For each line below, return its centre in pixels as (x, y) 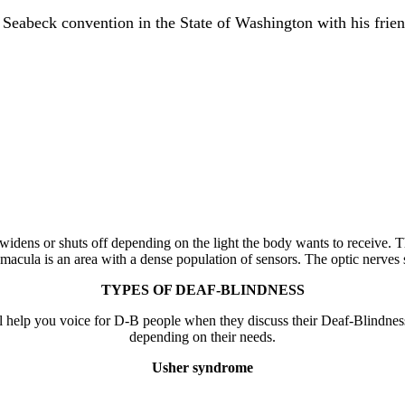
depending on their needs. (202, 336)
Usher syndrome (202, 367)
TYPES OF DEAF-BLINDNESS (202, 289)
